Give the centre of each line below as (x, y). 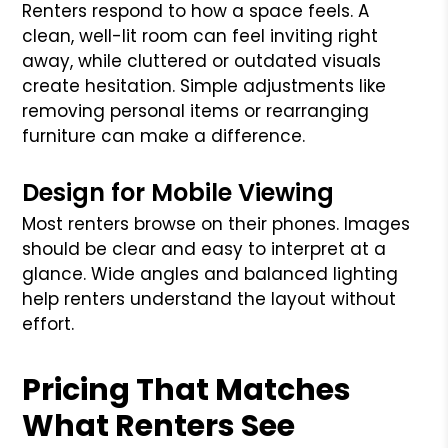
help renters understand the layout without (209, 298)
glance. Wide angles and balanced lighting (210, 273)
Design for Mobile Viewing (178, 192)
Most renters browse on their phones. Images (216, 223)
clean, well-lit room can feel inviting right (200, 35)
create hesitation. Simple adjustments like (204, 85)
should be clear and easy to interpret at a (204, 248)
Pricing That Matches (187, 389)
